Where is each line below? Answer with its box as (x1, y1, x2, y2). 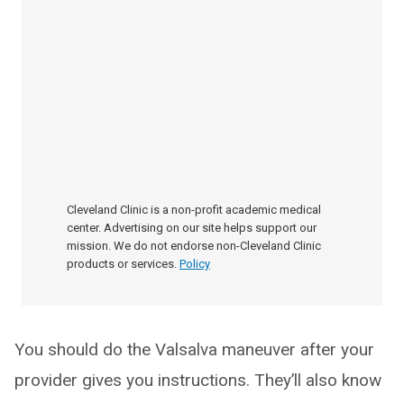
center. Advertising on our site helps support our (67, 221, 317, 234)
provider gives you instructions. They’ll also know (14, 370, 381, 390)
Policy (179, 257, 210, 271)
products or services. (67, 257, 177, 271)
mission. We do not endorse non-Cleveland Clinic (67, 239, 321, 252)
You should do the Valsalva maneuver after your (14, 339, 374, 360)
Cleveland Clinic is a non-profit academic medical (67, 203, 321, 216)
